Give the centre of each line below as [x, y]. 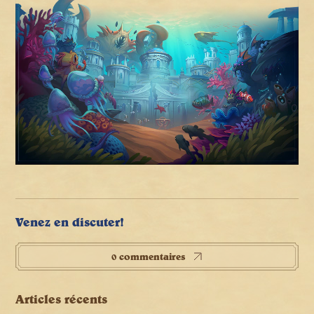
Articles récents [62, 300]
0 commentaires [148, 256]
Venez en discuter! [70, 222]
